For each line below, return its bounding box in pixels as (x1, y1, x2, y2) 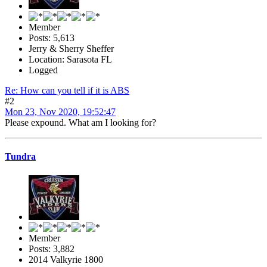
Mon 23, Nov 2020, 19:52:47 (5, 107, 116, 117)
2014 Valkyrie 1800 (29, 254, 103, 265)
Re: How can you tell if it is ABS (5, 85, 129, 96)
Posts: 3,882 (29, 243, 74, 254)
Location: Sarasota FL (29, 54, 112, 65)
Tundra (5, 151, 36, 162)
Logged (29, 65, 58, 76)
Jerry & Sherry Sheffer (29, 44, 114, 54)
